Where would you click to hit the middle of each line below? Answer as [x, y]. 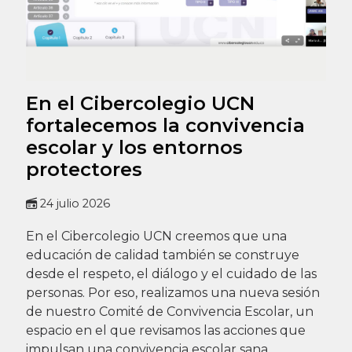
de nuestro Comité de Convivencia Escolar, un [169, 311]
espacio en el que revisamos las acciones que [165, 330]
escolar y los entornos [134, 147]
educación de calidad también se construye [162, 255]
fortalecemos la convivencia [165, 125]
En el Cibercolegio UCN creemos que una [156, 236]
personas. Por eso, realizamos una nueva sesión [172, 292]
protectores [84, 169]
